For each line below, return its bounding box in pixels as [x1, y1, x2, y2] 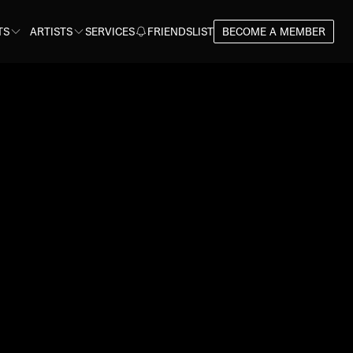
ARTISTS [30, 25, 72, 38]
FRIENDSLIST [147, 25, 214, 38]
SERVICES [85, 25, 135, 38]
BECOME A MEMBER [222, 25, 325, 38]
